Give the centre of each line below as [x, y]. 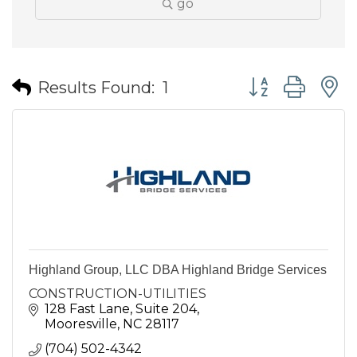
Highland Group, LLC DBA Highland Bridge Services [178, 270]
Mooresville [81, 324]
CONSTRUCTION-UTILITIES [118, 294]
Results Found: [96, 87]
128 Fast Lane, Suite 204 [121, 309]
